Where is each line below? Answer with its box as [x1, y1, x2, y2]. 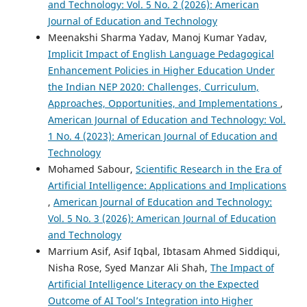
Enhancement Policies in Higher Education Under [48, 63, 275, 77]
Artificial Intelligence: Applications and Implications [48, 178, 286, 192]
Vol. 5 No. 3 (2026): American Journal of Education [48, 211, 276, 225]
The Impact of [210, 260, 274, 274]
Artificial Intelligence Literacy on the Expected [48, 277, 259, 291]
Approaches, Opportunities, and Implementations [48, 96, 280, 110]
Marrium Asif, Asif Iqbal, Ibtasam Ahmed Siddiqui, [48, 244, 280, 258]
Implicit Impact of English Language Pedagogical [48, 47, 274, 60]
